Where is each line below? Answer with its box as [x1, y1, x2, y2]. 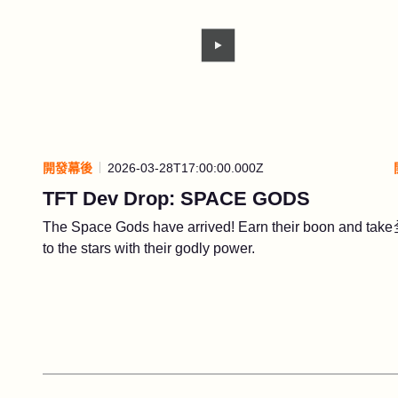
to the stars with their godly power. [43, 240, 255, 256]
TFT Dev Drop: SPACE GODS [43, 187, 310, 210]
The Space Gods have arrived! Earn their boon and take [43, 219, 393, 235]
